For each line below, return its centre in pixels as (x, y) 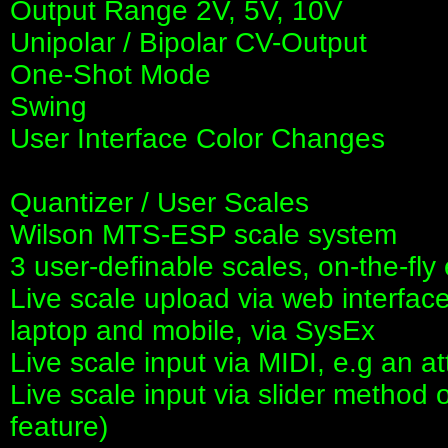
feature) (59, 427)
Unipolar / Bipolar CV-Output (188, 43)
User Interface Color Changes (197, 139)
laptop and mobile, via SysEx (192, 331)
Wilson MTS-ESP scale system (203, 235)
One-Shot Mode (110, 75)
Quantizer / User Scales (159, 203)
